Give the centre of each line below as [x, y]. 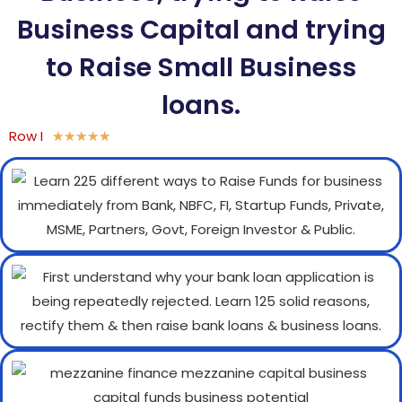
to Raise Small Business [201, 67]
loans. [201, 105]
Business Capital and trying [201, 29]
